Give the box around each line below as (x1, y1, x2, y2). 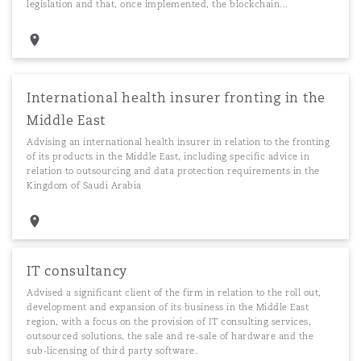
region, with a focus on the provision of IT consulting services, (27, 316, 311, 327)
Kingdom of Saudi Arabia (27, 180, 142, 191)
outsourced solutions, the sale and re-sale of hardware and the (27, 330, 313, 342)
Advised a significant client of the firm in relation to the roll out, (27, 287, 322, 298)
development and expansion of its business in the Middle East (27, 301, 309, 313)
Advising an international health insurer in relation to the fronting (27, 136, 330, 147)
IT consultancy (27, 263, 128, 280)
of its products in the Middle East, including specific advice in (27, 151, 309, 162)
